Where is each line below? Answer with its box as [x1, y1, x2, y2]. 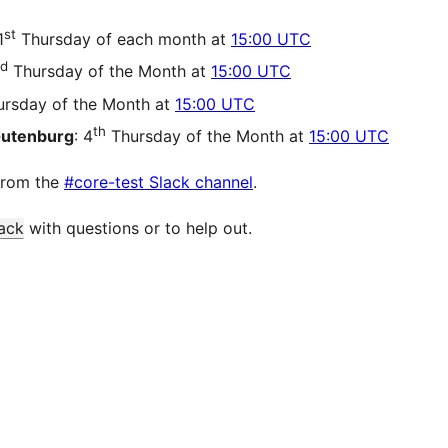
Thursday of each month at [16, 29, 231, 50]
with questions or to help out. [24, 218, 252, 239]
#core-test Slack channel [64, 172, 253, 193]
